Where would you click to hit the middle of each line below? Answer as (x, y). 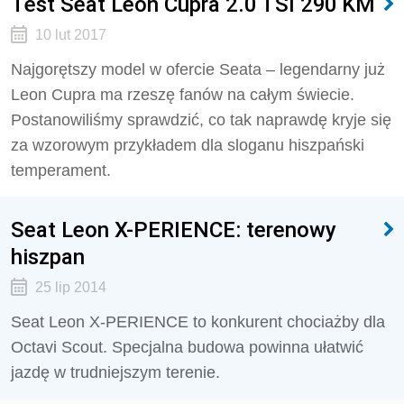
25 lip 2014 (70, 287)
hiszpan (48, 257)
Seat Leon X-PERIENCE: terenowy (174, 230)
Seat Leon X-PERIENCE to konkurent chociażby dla (198, 322)
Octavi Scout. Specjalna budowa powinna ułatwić (187, 347)
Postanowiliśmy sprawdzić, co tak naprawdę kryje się (201, 120)
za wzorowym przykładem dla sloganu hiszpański (188, 145)
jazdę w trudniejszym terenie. (115, 372)
